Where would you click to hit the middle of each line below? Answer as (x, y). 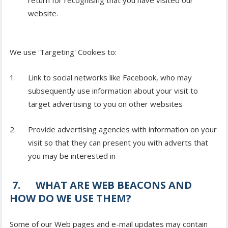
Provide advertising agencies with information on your (122, 130)
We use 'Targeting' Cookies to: (63, 52)
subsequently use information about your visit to (113, 91)
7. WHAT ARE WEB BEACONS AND (101, 185)
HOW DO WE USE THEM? (70, 198)
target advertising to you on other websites (105, 104)
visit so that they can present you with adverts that (118, 143)
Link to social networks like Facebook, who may (110, 78)
